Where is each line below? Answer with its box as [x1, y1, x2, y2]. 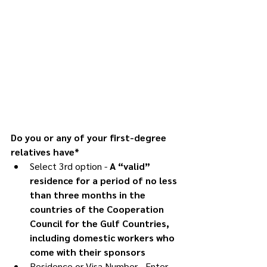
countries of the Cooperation [30, 203, 166, 216]
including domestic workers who [30, 231, 177, 244]
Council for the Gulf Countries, [30, 217, 172, 230]
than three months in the [30, 188, 148, 201]
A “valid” [107, 160, 153, 173]
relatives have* [11, 145, 79, 159]
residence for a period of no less [30, 174, 179, 187]
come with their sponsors [30, 246, 145, 259]
